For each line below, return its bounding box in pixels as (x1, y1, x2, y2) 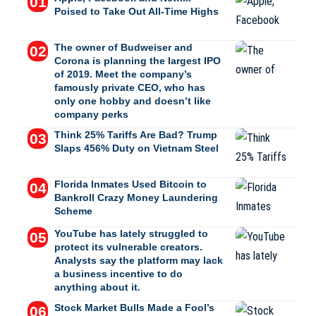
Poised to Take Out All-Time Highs (54, 6, 219, 17)
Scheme (54, 205, 92, 217)
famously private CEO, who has (54, 82, 205, 93)
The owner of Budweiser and (54, 42, 193, 53)
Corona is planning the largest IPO (54, 55, 221, 66)
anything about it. (54, 281, 140, 293)
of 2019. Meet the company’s (54, 68, 192, 80)
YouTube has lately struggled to (54, 228, 208, 239)
